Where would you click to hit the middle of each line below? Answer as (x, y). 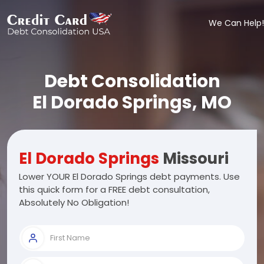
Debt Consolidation (132, 81)
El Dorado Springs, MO (132, 103)
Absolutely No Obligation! (74, 202)
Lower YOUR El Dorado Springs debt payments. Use (129, 176)
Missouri (194, 159)
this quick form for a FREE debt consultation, (114, 189)
